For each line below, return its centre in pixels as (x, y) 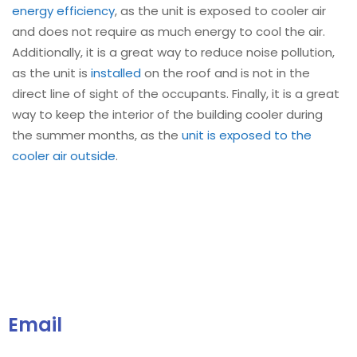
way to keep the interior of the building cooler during (167, 114)
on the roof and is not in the (226, 73)
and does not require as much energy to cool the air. (169, 31)
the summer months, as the (97, 135)
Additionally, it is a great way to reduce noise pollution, (173, 52)
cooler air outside (64, 155)
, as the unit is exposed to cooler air (220, 10)
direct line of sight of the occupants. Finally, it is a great (176, 93)
